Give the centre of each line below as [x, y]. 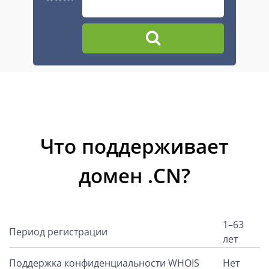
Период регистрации [58, 232]
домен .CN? [134, 176]
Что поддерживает [134, 146]
